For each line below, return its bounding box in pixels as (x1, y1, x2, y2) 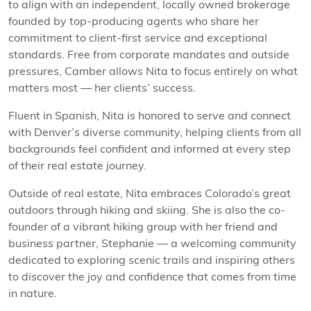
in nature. (8, 286, 57, 301)
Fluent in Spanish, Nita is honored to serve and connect (8, 108, 291, 123)
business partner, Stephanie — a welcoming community (8, 236, 296, 251)
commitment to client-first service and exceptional (8, 31, 267, 45)
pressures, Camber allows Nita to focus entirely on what (8, 64, 298, 78)
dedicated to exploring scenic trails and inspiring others (8, 253, 295, 267)
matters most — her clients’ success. (8, 81, 196, 95)
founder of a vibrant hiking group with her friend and (8, 219, 278, 234)
